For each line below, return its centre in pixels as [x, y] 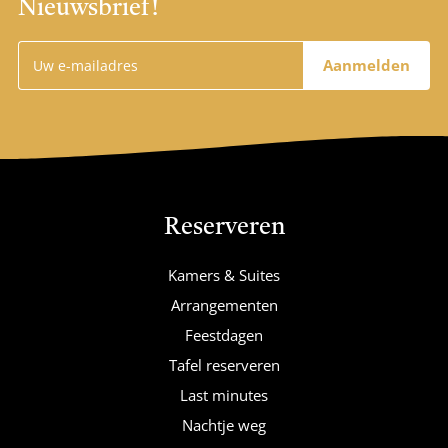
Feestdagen [224, 334]
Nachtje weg [224, 424]
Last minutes [224, 394]
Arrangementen [224, 304]
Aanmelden [366, 64]
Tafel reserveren [224, 364]
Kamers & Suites [224, 274]
